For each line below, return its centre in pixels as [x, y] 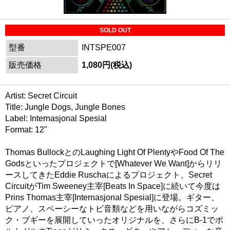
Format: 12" [26, 129]
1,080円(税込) [107, 65]
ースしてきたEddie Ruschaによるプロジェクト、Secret [109, 175]
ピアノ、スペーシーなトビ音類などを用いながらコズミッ [112, 208]
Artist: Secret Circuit [41, 95]
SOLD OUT [115, 30]
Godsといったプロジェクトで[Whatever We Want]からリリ [113, 163]
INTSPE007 [104, 47]
